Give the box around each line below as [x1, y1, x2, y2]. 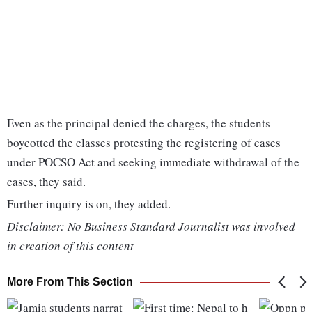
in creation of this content [7, 237, 134, 254]
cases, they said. [7, 173, 86, 190]
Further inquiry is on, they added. [7, 196, 171, 212]
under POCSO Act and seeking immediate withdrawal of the [7, 154, 299, 171]
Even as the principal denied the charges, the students [7, 115, 270, 132]
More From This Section [7, 276, 133, 288]
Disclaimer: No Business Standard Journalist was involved [7, 218, 295, 235]
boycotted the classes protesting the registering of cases [7, 134, 281, 151]
